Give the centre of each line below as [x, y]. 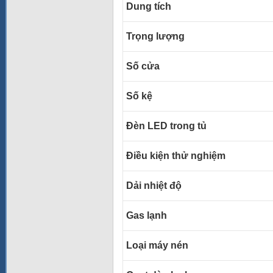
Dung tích [149, 6]
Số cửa [143, 66]
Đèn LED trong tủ [166, 126]
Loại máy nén [157, 245]
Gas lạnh [147, 215]
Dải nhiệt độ [154, 186]
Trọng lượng [155, 36]
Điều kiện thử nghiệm [176, 156]
